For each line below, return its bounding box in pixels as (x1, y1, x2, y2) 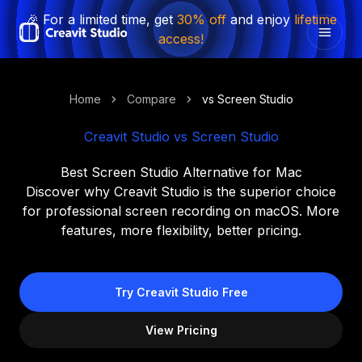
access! (158, 31, 204, 47)
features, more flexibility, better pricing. (61, 222, 301, 238)
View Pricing (145, 323, 217, 337)
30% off (176, 11, 226, 27)
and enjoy (225, 11, 294, 27)
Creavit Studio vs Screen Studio (83, 128, 279, 145)
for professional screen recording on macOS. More (23, 203, 339, 219)
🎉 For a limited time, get (25, 11, 177, 27)
